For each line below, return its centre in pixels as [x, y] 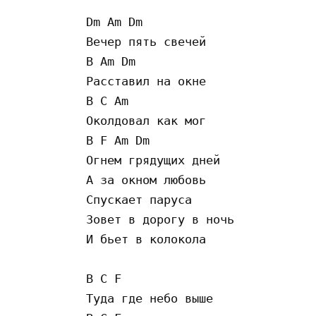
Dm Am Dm [114, 22]
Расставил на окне [146, 81]
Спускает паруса [139, 199]
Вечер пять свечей [150, 41]
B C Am [107, 101]
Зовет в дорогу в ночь [164, 219]
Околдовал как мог [150, 120]
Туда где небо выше [150, 298]
